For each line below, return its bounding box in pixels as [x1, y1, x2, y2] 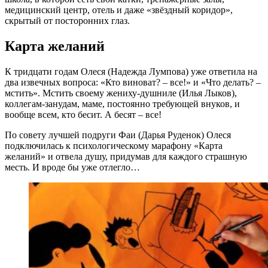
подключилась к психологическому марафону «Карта [5, 140, 223, 151]
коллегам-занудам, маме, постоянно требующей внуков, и [5, 98, 240, 109]
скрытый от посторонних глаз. [5, 15, 130, 26]
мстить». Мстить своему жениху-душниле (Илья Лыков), [5, 87, 237, 98]
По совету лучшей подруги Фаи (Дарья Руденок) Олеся [5, 129, 231, 140]
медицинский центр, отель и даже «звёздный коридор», [5, 4, 233, 15]
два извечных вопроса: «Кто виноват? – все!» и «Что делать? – [5, 77, 261, 87]
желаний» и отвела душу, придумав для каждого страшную [5, 151, 247, 162]
